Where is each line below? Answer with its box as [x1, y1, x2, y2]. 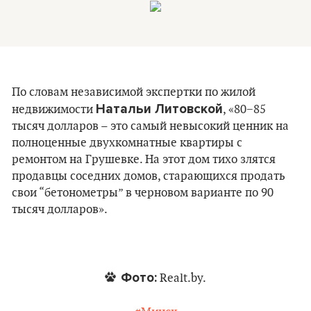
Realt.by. [157, 271, 206, 285]
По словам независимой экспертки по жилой [12, 85, 255, 99]
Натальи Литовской [96, 101, 223, 117]
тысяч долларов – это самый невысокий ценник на [12, 119, 289, 133]
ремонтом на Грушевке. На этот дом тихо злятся [12, 153, 276, 167]
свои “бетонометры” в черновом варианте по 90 [12, 186, 274, 200]
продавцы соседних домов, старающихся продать [12, 169, 285, 183]
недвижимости [12, 103, 96, 117]
